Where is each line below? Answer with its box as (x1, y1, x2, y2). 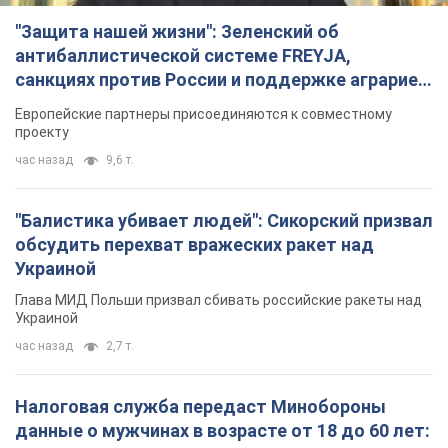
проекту (15, 123, 69, 140)
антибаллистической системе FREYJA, (15, 44, 351, 66)
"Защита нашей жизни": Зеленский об (15, 20, 339, 42)
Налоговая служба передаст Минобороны (15, 395, 386, 417)
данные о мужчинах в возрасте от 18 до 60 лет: (15, 419, 430, 441)
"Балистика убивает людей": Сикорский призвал (15, 209, 433, 231)
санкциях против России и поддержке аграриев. (15, 68, 433, 90)
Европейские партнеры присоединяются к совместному (15, 105, 392, 122)
